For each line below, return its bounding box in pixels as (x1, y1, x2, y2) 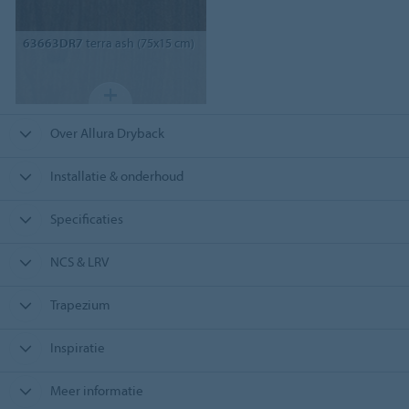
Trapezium (49, 296, 110, 313)
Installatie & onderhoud (49, 167, 184, 184)
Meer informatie (49, 382, 143, 399)
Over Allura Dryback (49, 124, 164, 142)
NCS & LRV (49, 253, 109, 270)
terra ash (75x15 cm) (82, 35, 194, 52)
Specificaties (49, 210, 123, 227)
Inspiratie (49, 339, 105, 356)
